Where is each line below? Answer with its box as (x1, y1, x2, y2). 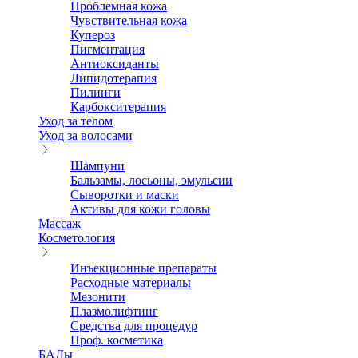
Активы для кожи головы (70, 202, 210, 217)
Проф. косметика (70, 333, 163, 348)
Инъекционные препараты (70, 261, 217, 276)
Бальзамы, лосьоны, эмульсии (70, 173, 233, 188)
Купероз (70, 28, 115, 42)
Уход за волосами (38, 129, 133, 143)
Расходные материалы (70, 276, 191, 290)
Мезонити (70, 290, 125, 304)
